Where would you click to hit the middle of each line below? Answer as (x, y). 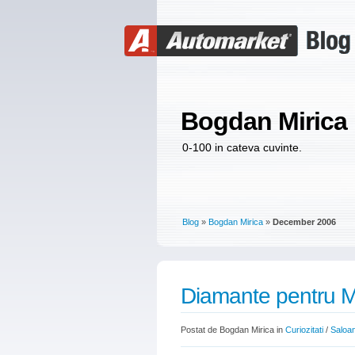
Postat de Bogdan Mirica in (233, 330)
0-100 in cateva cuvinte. (242, 147)
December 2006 (304, 222)
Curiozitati (304, 330)
